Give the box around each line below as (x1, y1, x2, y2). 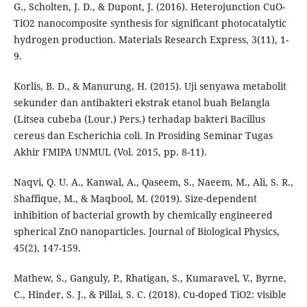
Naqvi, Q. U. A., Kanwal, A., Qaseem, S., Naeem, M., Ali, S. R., (13, 175, 293, 188)
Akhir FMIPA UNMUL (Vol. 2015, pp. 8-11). (13, 145, 207, 158)
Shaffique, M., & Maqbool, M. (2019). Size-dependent (13, 191, 257, 205)
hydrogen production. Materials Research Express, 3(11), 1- (13, 32, 288, 46)
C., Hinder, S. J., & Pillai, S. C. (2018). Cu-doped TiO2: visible (13, 287, 286, 301)
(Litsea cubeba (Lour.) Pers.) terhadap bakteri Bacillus (13, 112, 265, 125)
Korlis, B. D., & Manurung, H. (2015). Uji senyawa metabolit (13, 79, 286, 93)
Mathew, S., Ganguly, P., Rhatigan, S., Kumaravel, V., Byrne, (13, 271, 286, 284)
